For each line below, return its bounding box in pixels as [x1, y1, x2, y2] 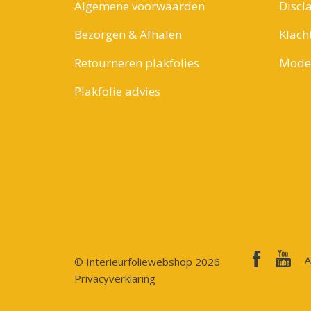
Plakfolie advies [74, 83, 160, 100]
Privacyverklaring [74, 271, 155, 286]
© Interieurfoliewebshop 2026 [74, 255, 220, 269]
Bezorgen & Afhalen [74, 26, 182, 43]
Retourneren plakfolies [74, 55, 199, 72]
